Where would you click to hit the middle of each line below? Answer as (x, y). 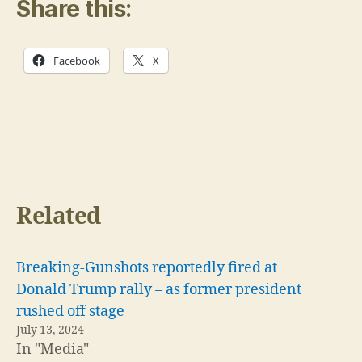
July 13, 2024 (50, 330)
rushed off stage (70, 311)
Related (59, 217)
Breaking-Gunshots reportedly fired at (147, 267)
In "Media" (53, 349)
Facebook (77, 60)
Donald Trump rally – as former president (159, 289)
